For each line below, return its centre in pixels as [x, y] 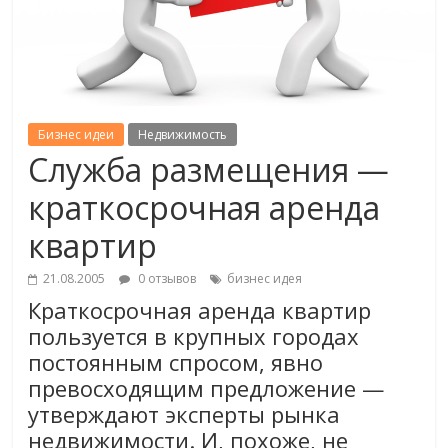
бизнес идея [265, 279]
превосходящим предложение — [206, 388]
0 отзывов [166, 279]
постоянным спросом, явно [176, 362]
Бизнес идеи [76, 135]
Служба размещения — [209, 170]
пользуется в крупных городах [194, 336]
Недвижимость [183, 135]
